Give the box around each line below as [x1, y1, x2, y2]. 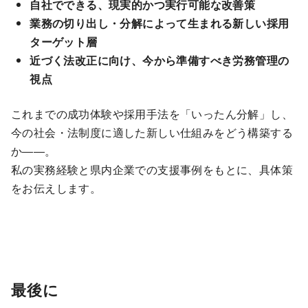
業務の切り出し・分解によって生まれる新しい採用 [30, 15, 289, 32]
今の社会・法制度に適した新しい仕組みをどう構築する [11, 124, 293, 141]
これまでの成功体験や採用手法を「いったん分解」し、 [11, 106, 293, 122]
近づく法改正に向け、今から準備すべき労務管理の [30, 52, 289, 69]
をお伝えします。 [11, 180, 102, 197]
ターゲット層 [30, 34, 98, 50]
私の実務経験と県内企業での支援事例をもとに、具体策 [11, 162, 293, 178]
